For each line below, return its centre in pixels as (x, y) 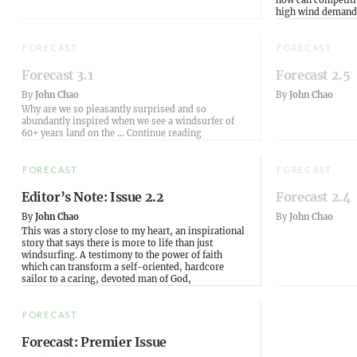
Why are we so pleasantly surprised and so (114, 110)
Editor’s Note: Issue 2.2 (93, 196)
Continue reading (164, 133)
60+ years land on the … (74, 133)
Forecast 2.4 (314, 196)
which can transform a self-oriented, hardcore (123, 267)
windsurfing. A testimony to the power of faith (122, 255)
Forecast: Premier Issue (94, 341)
